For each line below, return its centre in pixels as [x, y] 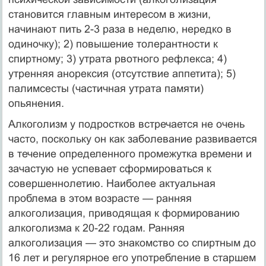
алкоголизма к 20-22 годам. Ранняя [96, 228]
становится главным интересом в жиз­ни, [109, 14]
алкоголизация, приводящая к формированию [124, 213]
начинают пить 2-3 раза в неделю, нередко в [120, 29]
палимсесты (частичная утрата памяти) [106, 88]
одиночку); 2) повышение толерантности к [113, 44]
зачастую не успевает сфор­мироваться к [110, 168]
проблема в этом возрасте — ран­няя [100, 198]
